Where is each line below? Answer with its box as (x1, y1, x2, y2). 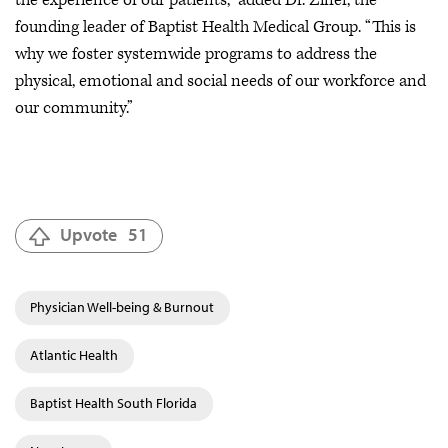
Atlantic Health (30, 346, 118, 365)
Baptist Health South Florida (30, 394, 197, 413)
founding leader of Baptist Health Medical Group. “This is (15, 15, 416, 38)
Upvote (60, 222, 117, 246)
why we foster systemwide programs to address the (15, 42, 377, 65)
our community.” (15, 96, 133, 119)
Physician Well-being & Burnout (30, 298, 214, 317)
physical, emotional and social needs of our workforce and (15, 69, 426, 92)
